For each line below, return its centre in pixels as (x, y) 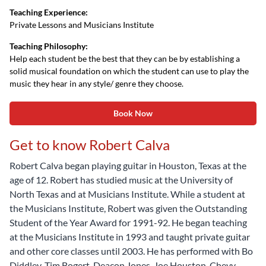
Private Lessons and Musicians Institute (82, 25)
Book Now (133, 113)
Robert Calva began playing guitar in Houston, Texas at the (128, 165)
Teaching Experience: (49, 12)
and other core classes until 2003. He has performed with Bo (131, 251)
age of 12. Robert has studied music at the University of (121, 180)
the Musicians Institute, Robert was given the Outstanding (128, 208)
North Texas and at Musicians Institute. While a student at (127, 194)
